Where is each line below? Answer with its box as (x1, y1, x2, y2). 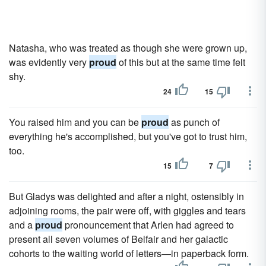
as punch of (169, 115, 220, 129)
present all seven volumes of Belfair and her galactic (9, 232, 228, 246)
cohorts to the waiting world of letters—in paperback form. (9, 246, 249, 260)
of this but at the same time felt (116, 55, 245, 69)
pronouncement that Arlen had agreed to (62, 218, 234, 232)
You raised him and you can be (9, 115, 141, 129)
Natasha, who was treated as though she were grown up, (9, 41, 247, 55)
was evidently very (9, 55, 89, 69)
